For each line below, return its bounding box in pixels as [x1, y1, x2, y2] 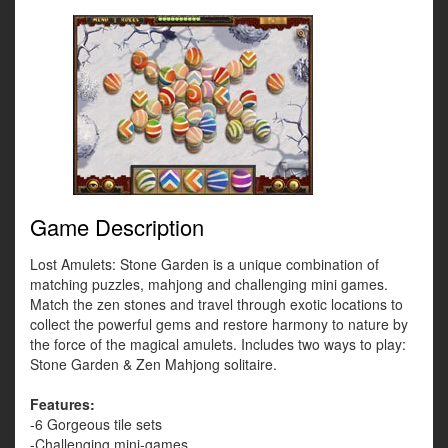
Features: [30, 394, 95, 415]
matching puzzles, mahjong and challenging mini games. [30, 274, 388, 295]
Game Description [30, 211, 204, 243]
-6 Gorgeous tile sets [30, 414, 162, 435]
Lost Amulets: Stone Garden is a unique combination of [30, 254, 379, 275]
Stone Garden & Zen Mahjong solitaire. [30, 354, 277, 375]
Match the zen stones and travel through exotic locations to [30, 294, 403, 315]
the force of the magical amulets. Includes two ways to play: [30, 334, 406, 355]
